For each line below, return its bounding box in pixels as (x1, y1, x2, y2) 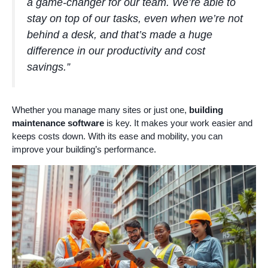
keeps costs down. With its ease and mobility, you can (12, 131, 223, 142)
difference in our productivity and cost (27, 45, 205, 57)
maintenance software (12, 118, 104, 129)
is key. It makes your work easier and (104, 118, 252, 129)
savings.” (27, 61, 70, 74)
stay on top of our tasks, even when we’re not (27, 13, 243, 25)
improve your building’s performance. (12, 144, 156, 155)
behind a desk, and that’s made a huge (27, 29, 212, 41)
